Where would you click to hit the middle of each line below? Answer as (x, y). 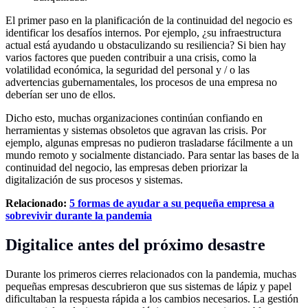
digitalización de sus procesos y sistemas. (94, 180)
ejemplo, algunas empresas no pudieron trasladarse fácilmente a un (149, 143)
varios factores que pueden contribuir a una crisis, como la (131, 58)
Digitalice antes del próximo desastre (135, 245)
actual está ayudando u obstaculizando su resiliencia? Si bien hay (146, 45)
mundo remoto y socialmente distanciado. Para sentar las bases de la (152, 155)
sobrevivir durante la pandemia (79, 216)
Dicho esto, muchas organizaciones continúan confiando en (134, 118)
